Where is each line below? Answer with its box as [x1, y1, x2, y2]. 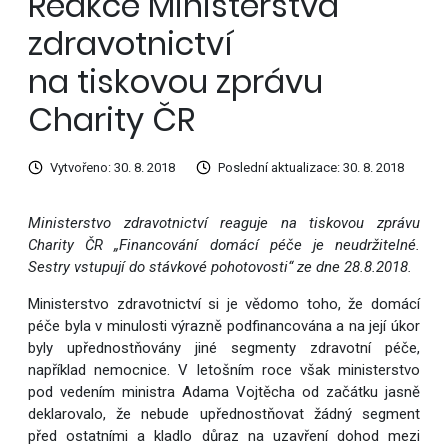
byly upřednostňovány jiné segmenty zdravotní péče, [27, 339, 421, 358]
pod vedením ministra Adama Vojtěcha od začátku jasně [27, 383, 421, 402]
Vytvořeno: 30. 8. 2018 [49, 160, 175, 176]
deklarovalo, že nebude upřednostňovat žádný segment [27, 405, 421, 424]
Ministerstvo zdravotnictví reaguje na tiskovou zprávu [27, 214, 421, 233]
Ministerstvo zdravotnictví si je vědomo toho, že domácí [27, 295, 421, 314]
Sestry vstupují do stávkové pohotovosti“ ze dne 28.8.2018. [27, 258, 412, 277]
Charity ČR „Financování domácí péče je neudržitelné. [27, 236, 421, 255]
